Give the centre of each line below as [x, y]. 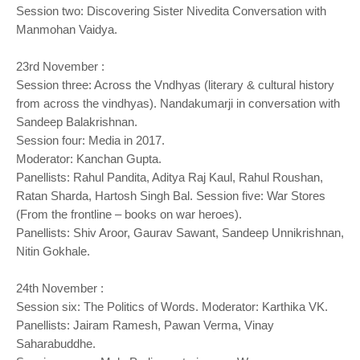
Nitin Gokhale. [53, 251]
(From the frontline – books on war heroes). [131, 214]
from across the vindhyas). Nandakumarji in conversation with [178, 103]
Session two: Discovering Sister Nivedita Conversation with [171, 11]
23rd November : [62, 66]
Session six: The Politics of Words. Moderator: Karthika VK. [174, 307]
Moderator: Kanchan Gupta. [90, 159]
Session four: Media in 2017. [92, 140]
